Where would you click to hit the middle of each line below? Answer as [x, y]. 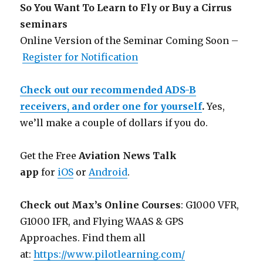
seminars [44, 24]
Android [108, 172]
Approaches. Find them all [83, 238]
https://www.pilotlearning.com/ [109, 254]
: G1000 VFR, [210, 205]
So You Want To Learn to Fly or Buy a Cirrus [126, 8]
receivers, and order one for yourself [111, 107]
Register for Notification [80, 57]
